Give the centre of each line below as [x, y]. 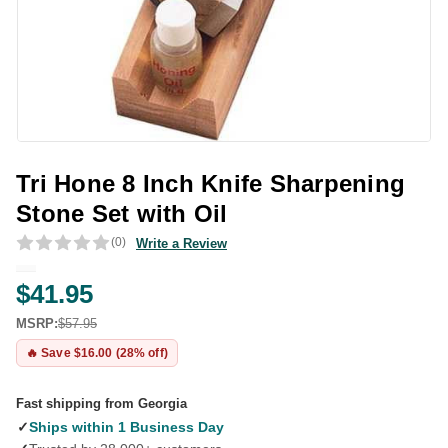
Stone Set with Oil [122, 213]
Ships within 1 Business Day [126, 427]
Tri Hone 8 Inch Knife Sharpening [210, 183]
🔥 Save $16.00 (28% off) [97, 352]
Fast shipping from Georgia [101, 403]
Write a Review [181, 243]
